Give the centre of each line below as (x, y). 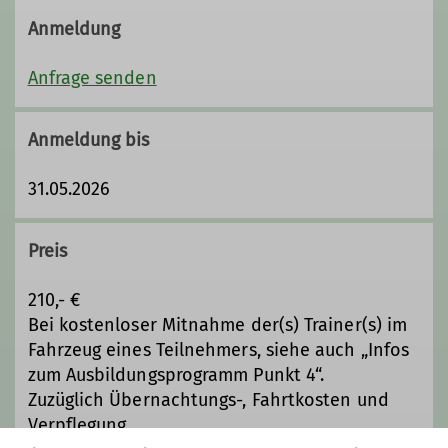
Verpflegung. (79, 425)
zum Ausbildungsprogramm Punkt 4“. (176, 375)
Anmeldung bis (88, 139)
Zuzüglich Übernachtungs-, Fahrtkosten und (208, 400)
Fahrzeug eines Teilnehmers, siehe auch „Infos (218, 350)
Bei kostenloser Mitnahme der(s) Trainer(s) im (217, 325)
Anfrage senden (92, 77)
